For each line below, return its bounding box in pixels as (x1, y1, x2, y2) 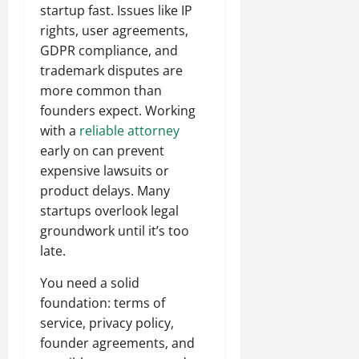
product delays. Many (40, 182, 170, 200)
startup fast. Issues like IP (40, 2, 192, 20)
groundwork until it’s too (40, 222, 189, 240)
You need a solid (40, 274, 139, 292)
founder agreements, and (40, 334, 195, 353)
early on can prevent (40, 142, 164, 160)
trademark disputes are (40, 62, 183, 80)
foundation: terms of (40, 294, 165, 313)
